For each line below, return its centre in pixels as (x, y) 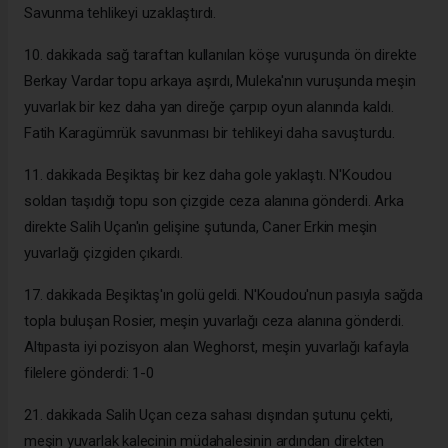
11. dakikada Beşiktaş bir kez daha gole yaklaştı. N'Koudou (208, 174)
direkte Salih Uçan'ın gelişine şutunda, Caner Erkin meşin (201, 226)
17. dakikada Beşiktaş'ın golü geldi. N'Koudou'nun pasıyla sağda (223, 294)
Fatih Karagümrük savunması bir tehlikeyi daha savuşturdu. (210, 132)
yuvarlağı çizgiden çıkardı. (103, 252)
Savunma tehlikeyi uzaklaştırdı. (120, 12)
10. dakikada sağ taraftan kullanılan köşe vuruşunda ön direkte (221, 54)
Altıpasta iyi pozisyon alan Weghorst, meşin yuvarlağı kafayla (217, 346)
